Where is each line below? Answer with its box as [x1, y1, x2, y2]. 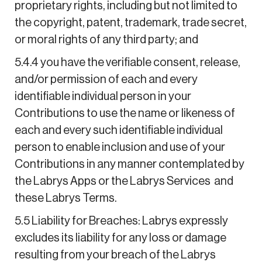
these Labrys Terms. [14, 192, 117, 204]
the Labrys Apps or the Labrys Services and [14, 175, 233, 187]
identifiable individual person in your [14, 90, 191, 102]
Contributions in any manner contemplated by [14, 158, 244, 170]
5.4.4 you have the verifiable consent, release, [14, 56, 240, 68]
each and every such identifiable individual [14, 124, 223, 136]
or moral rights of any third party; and [14, 33, 198, 46]
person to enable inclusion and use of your [14, 141, 225, 153]
